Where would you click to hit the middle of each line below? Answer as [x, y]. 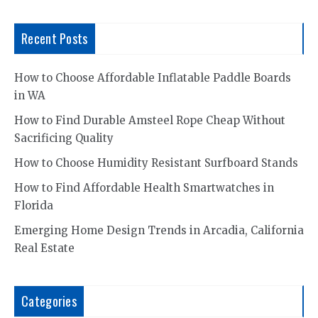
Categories [49, 301]
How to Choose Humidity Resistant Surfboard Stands [156, 163]
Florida [34, 205]
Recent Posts [55, 38]
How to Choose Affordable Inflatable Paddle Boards [153, 78]
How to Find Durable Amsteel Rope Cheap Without [150, 120]
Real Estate [44, 248]
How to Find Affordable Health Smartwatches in [144, 188]
